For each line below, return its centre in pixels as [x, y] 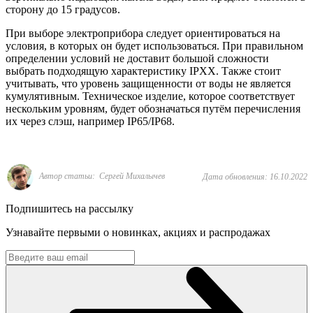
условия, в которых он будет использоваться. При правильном [154, 45]
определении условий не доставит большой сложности [137, 58]
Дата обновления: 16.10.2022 [255, 176]
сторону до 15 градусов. [63, 9]
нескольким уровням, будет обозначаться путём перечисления [153, 108]
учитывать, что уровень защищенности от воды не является [148, 83]
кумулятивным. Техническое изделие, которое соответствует [150, 96]
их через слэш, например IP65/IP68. [90, 121]
